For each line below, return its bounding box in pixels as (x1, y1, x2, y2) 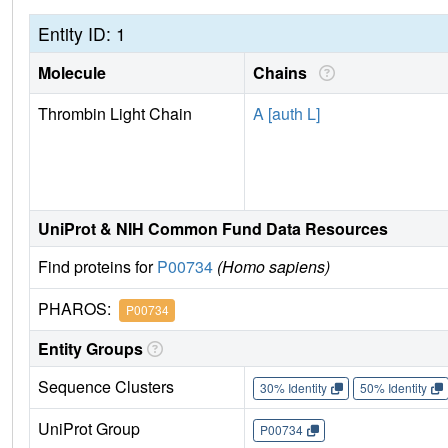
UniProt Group (38, 416, 140, 440)
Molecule (38, 60, 106, 84)
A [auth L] (253, 101, 320, 125)
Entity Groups (38, 336, 143, 360)
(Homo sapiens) (217, 254, 330, 278)
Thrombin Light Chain (38, 101, 192, 125)
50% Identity (359, 379, 427, 397)
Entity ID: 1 (38, 20, 126, 46)
